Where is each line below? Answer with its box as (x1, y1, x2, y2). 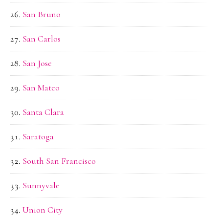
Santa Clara (22, 107, 64, 118)
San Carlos (22, 33, 61, 44)
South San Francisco (22, 155, 96, 167)
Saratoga (22, 131, 54, 142)
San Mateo (22, 82, 60, 93)
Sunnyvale (22, 180, 60, 191)
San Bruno (22, 9, 61, 20)
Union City (22, 204, 63, 216)
